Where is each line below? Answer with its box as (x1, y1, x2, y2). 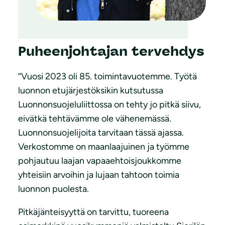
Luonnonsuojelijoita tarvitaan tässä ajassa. (18, 127, 184, 139)
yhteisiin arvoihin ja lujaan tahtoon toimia (18, 169, 179, 181)
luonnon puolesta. (18, 183, 89, 195)
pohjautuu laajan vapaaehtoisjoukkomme (18, 155, 181, 167)
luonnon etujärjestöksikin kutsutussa (18, 85, 163, 96)
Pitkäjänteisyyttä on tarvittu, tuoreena (18, 206, 169, 218)
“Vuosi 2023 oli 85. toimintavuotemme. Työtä (18, 71, 197, 82)
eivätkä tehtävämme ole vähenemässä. (18, 113, 171, 125)
